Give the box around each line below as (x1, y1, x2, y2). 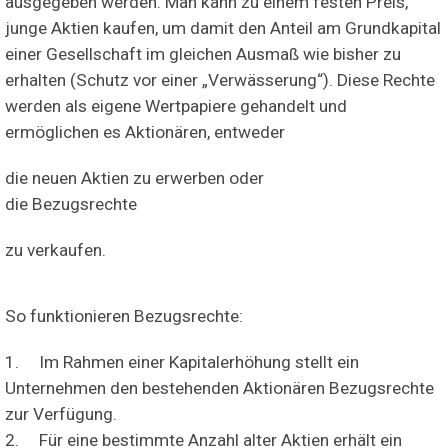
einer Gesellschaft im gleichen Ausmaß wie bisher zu (5, 43, 401, 64)
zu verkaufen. (5, 239, 106, 260)
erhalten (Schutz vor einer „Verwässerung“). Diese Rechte (5, 69, 435, 90)
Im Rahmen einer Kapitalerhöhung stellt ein (39, 351, 359, 372)
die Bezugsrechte (5, 193, 137, 214)
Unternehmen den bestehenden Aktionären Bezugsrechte (5, 377, 434, 398)
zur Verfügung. (5, 403, 117, 424)
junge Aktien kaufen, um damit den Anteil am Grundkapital (5, 17, 441, 38)
